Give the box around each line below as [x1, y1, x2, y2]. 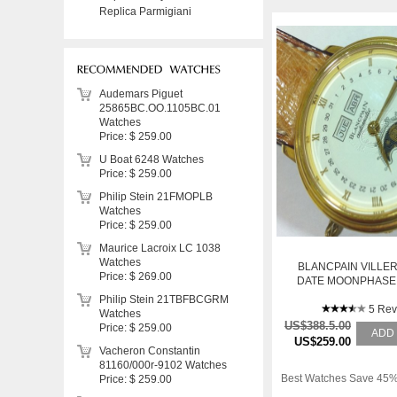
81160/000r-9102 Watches [99, 359, 227, 371]
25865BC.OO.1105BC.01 [99, 102, 221, 114]
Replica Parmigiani [99, 5, 191, 18]
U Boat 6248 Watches [99, 153, 204, 166]
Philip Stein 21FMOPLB [99, 191, 213, 203]
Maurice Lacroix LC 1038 [99, 242, 221, 254]
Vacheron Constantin [99, 345, 200, 357]
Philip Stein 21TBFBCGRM [99, 293, 229, 306]
